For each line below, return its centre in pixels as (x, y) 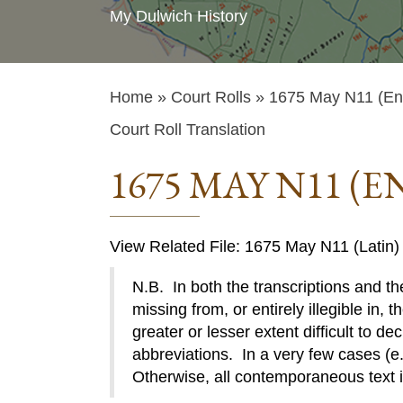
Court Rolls (211, 97)
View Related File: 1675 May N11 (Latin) (255, 246)
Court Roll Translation (188, 130)
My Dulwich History (179, 16)
